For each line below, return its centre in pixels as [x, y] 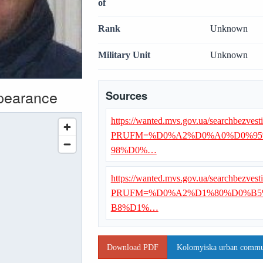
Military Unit [124, 55]
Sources [126, 95]
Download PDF [133, 247]
